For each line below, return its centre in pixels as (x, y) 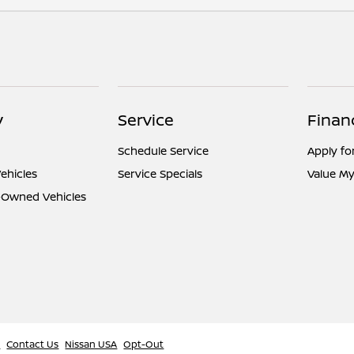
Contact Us (33, 344)
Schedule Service (164, 151)
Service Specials (160, 173)
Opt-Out (144, 344)
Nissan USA (91, 344)
